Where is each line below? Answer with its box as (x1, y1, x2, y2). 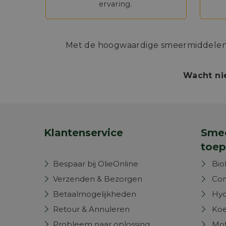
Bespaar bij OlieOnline (53, 159, 138, 168)
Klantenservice (44, 127, 123, 139)
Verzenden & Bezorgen (53, 174, 142, 184)
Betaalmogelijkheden (53, 189, 136, 199)
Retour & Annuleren (53, 204, 130, 214)
